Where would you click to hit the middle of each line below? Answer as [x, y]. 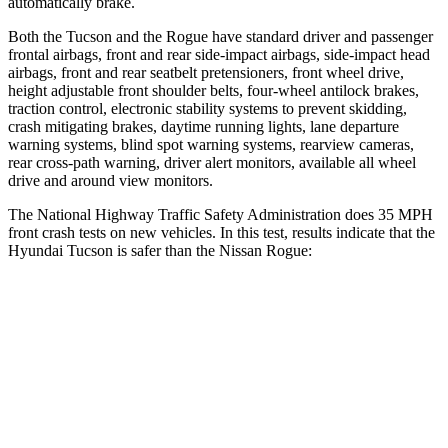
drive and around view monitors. [110, 180]
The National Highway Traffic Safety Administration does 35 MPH [220, 214]
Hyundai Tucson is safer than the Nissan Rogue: [160, 250]
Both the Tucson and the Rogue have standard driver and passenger [220, 36]
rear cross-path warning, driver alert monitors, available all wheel [212, 162]
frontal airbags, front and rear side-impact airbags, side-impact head [219, 54]
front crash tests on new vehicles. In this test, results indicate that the [221, 232]
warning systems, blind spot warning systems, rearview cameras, [211, 144]
